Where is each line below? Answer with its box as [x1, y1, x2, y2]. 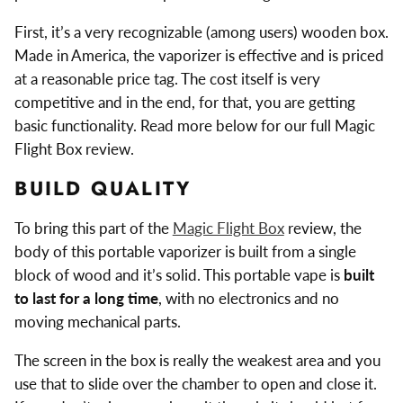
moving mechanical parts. [13, 312, 181, 332]
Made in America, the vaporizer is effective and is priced [13, 45, 384, 65]
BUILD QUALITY [13, 175, 192, 203]
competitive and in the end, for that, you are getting [13, 92, 355, 112]
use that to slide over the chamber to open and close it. [13, 374, 377, 394]
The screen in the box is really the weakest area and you [13, 351, 381, 371]
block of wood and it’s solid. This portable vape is [13, 265, 344, 285]
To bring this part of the [13, 219, 173, 238]
